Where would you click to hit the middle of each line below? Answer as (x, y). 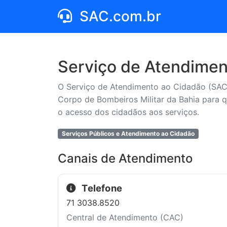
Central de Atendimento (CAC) (125, 217)
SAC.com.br (119, 16)
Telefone (101, 188)
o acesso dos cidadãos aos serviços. (128, 112)
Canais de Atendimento (125, 158)
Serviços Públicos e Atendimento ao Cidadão (128, 134)
